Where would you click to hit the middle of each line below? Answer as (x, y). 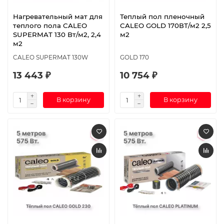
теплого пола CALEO (50, 25)
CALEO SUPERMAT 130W (50, 57)
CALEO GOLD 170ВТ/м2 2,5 (165, 25)
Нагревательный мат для (58, 16)
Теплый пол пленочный (162, 16)
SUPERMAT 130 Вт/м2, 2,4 (57, 34)
